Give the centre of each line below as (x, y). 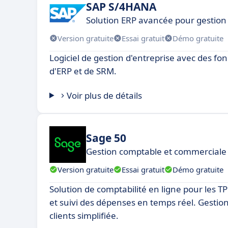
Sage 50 (106, 138)
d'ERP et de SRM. (83, 71)
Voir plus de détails (105, 95)
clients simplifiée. (84, 216)
